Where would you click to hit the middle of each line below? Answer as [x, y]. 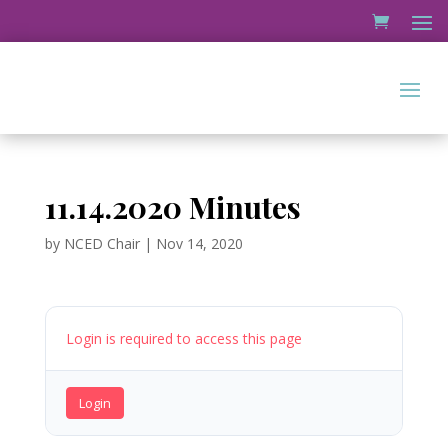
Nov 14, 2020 [199, 243]
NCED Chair [101, 243]
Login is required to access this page [183, 338]
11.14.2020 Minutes [172, 207]
